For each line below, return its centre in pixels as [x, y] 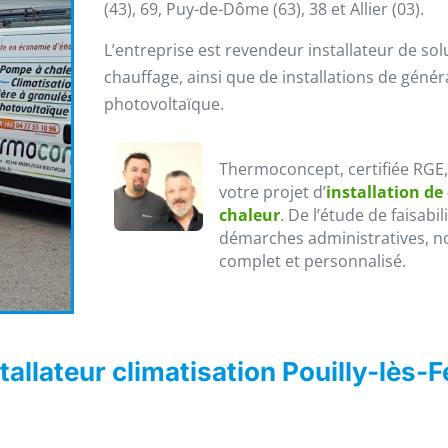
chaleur [249, 215]
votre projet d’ [272, 192]
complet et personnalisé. [312, 261]
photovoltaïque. [163, 103]
